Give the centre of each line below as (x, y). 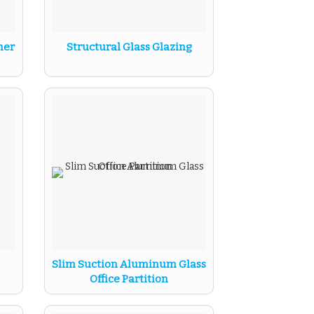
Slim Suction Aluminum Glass (129, 264)
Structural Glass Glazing (129, 47)
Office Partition (129, 279)
